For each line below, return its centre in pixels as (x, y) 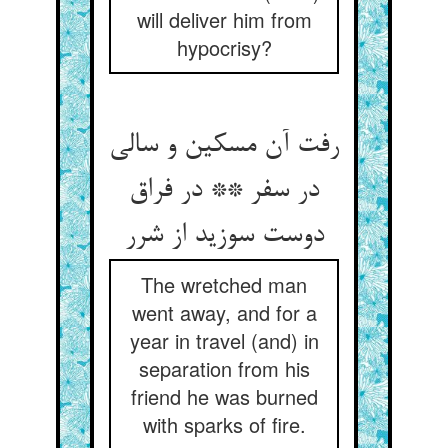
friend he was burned (224, 396)
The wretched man (224, 284)
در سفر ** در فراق (224, 191)
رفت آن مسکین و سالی (224, 146)
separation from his (224, 368)
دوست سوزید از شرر (224, 236)
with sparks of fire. (224, 424)
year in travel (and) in (224, 340)
